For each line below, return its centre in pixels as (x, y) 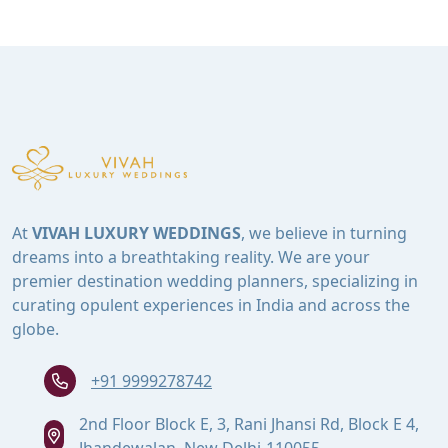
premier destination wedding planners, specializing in (215, 280)
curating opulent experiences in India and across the (211, 304)
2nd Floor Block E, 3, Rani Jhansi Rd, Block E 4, (248, 423)
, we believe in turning (324, 232)
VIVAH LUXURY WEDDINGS (136, 232)
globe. (35, 328)
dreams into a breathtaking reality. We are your (191, 256)
